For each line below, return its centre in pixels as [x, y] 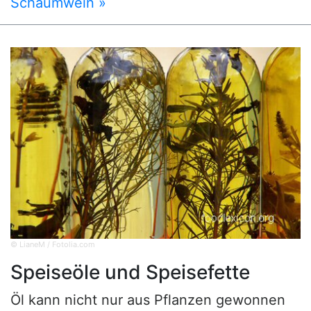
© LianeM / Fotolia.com [53, 244]
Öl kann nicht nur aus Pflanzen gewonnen [148, 300]
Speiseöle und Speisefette [130, 272]
